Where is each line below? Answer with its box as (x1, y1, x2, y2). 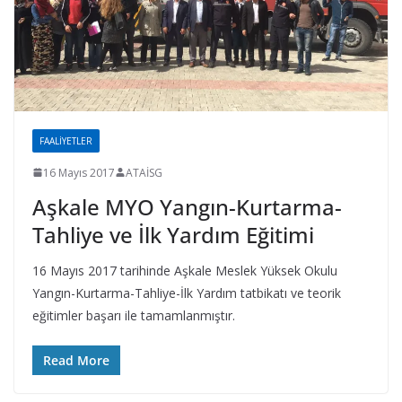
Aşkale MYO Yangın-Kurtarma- (32, 191, 342, 222)
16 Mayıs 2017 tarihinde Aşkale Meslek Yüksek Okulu (32, 261, 337, 279)
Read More (43, 351, 109, 369)
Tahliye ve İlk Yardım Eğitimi (32, 219, 314, 249)
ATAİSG (126, 164, 162, 180)
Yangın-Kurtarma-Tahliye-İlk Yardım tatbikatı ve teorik (32, 284, 341, 301)
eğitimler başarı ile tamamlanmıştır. (32, 306, 235, 324)
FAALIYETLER (39, 134, 92, 147)
